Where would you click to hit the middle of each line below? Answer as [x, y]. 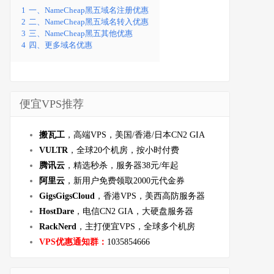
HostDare [57, 211]
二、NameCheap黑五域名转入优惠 [89, 22]
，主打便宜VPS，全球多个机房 [136, 226]
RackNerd [58, 226]
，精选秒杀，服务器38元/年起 [122, 165]
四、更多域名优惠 [61, 45]
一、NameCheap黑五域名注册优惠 [89, 10]
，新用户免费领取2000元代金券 [125, 180]
